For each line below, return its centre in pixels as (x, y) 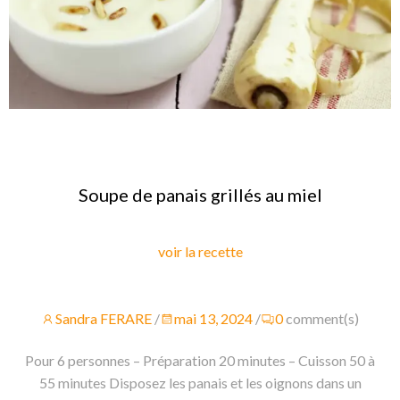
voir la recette (200, 252)
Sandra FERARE (104, 319)
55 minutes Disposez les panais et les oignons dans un (200, 383)
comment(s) (322, 319)
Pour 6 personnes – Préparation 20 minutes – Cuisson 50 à (200, 361)
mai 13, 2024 (213, 319)
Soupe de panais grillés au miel (200, 195)
